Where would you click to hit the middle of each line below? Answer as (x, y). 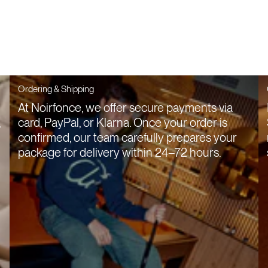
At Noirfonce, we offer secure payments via (125, 108)
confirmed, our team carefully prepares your (127, 138)
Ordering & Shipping (56, 89)
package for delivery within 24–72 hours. (120, 153)
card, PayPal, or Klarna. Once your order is (123, 123)
